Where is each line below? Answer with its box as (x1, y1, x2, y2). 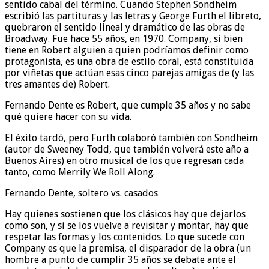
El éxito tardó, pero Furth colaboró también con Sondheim (5, 132, 258, 144)
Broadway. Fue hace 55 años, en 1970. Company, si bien (5, 33, 243, 45)
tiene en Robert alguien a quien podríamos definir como (5, 44, 249, 56)
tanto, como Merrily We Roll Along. (5, 166, 155, 178)
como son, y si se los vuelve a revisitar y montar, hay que (5, 220, 249, 232)
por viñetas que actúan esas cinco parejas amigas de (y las (5, 67, 254, 79)
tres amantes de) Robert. (5, 79, 110, 91)
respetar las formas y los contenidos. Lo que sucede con (5, 231, 244, 243)
